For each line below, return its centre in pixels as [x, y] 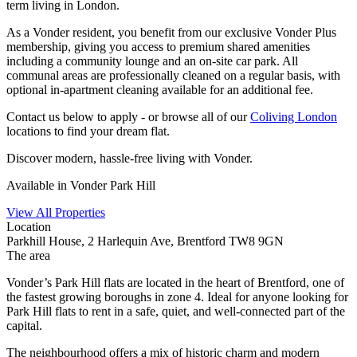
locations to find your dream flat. [88, 131]
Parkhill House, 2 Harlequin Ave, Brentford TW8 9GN [145, 241]
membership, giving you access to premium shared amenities [158, 46]
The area [28, 255]
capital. [24, 325]
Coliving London [294, 116]
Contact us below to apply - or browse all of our [128, 116]
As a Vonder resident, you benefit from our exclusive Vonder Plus [171, 32]
